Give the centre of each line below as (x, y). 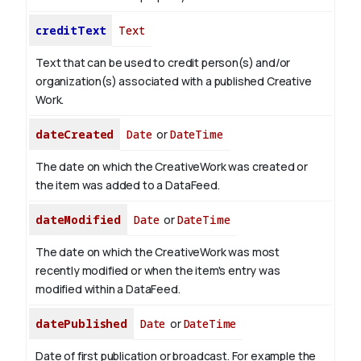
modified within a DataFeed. (108, 289)
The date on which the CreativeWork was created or (172, 167)
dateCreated (75, 135)
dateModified (79, 220)
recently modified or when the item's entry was (158, 271)
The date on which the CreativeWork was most (158, 252)
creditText (71, 31)
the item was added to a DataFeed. (128, 185)
